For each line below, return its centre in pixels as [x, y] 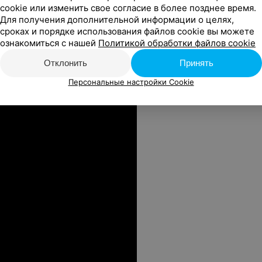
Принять [196, 63]
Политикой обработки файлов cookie [177, 43]
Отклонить [65, 63]
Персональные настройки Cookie [131, 82]
